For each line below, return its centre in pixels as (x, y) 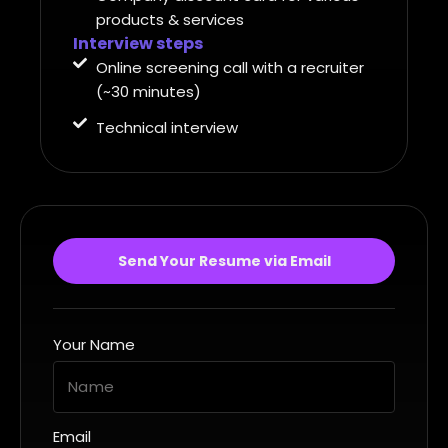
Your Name (94, 345)
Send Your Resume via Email (224, 261)
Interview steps (138, 44)
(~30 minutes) (148, 92)
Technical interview (166, 128)
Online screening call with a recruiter (229, 68)
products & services (169, 20)
